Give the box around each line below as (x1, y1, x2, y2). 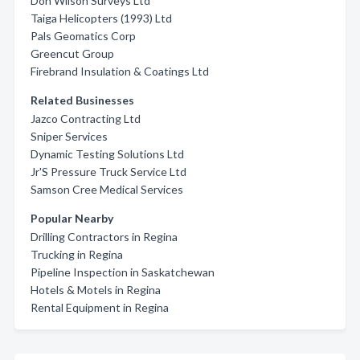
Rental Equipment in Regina (31, 301, 169, 314)
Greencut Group (31, 47, 114, 60)
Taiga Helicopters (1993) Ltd (31, 11, 172, 25)
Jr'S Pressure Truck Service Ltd (31, 165, 186, 178)
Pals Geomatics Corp (31, 29, 136, 43)
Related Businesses (31, 93, 134, 107)
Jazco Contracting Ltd (31, 112, 141, 125)
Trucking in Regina (31, 247, 123, 261)
